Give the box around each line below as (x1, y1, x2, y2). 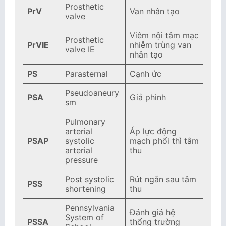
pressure (65, 155, 98, 165)
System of (65, 212, 104, 222)
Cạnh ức (130, 69, 161, 79)
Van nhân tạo (130, 6, 180, 16)
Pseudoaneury (65, 88, 119, 98)
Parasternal (65, 69, 108, 79)
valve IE (65, 44, 95, 54)
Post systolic (65, 174, 114, 184)
